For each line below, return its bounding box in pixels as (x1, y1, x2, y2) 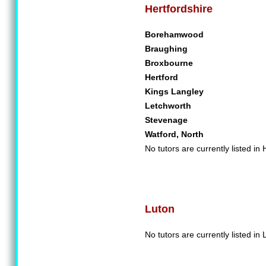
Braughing (145, 44, 188, 53)
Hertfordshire (145, 3, 213, 15)
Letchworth (145, 101, 191, 110)
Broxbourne (145, 58, 193, 68)
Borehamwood (145, 30, 204, 39)
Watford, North (145, 129, 204, 139)
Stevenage (145, 115, 188, 125)
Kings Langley (145, 87, 204, 96)
